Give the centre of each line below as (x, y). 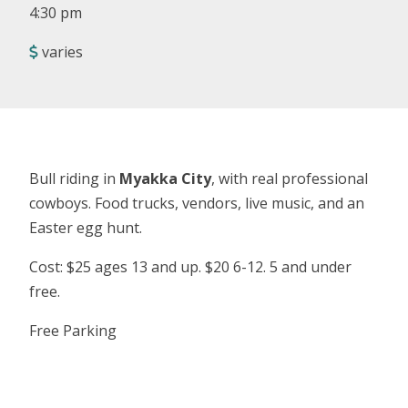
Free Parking (73, 330)
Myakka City (165, 178)
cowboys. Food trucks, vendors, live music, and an (197, 203)
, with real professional (290, 178)
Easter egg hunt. (86, 227)
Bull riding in (74, 178)
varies (61, 51)
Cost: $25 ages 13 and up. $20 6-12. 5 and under (190, 266)
